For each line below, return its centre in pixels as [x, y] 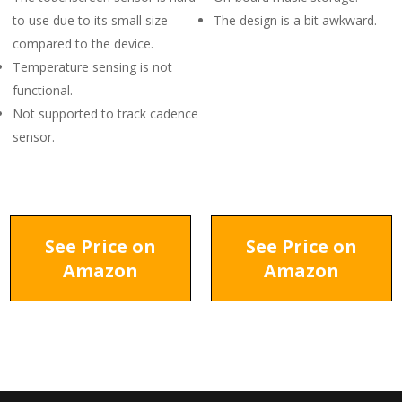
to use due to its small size [90, 20]
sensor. [34, 137]
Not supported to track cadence [105, 114]
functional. [43, 90]
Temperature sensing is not [92, 67]
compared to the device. [83, 44]
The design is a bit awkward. [295, 20]
